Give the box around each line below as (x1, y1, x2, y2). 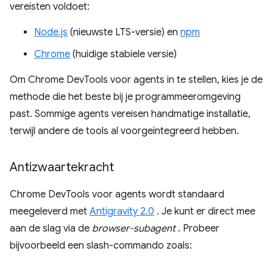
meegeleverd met (10, 205, 90, 218)
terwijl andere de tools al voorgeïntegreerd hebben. (10, 125, 239, 137)
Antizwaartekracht (10, 160, 114, 175)
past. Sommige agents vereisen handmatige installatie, (10, 108, 250, 120)
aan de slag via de (10, 222, 92, 235)
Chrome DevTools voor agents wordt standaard (10, 188, 224, 200)
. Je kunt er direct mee (154, 205, 255, 218)
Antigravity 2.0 (90, 205, 154, 218)
